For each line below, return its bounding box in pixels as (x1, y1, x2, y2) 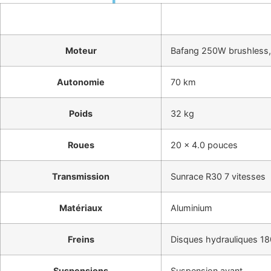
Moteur (65, 45, 97, 56)
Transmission (52, 171, 109, 181)
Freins (67, 233, 94, 244)
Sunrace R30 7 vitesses (171, 171, 266, 181)
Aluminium (171, 202, 212, 213)
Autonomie (57, 76, 105, 87)
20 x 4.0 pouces (171, 139, 238, 150)
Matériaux (59, 202, 102, 213)
